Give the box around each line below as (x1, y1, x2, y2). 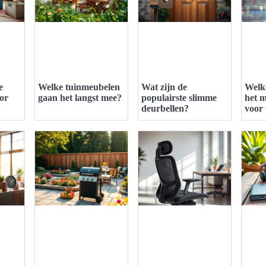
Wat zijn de (141, 82, 187, 93)
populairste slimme (141, 93, 217, 103)
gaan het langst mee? (38, 93, 122, 103)
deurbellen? (141, 103, 189, 114)
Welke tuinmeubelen (38, 82, 120, 93)
